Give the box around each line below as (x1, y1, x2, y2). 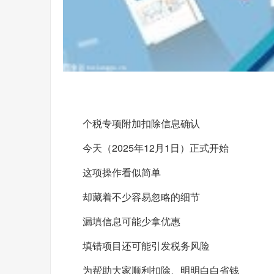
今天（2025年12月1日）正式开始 (83, 140, 229, 155)
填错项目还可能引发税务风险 (83, 238, 210, 253)
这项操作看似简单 (83, 165, 161, 179)
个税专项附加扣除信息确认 (83, 116, 200, 130)
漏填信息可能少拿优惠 (83, 213, 180, 228)
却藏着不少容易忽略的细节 (83, 189, 200, 204)
